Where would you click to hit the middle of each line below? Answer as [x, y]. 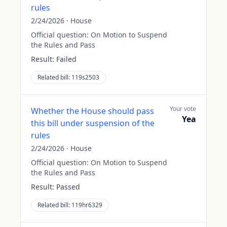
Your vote [183, 109]
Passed [68, 187]
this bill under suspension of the [93, 123]
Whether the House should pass [92, 111]
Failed [66, 59]
